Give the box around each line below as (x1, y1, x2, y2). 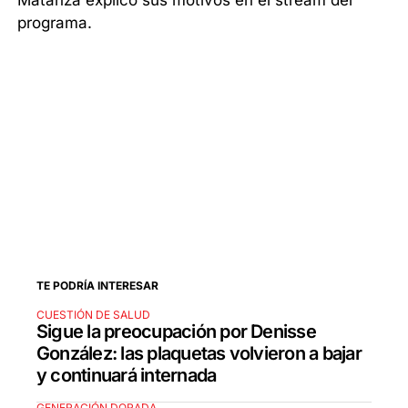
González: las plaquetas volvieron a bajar (36, 342, 362, 364)
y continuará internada (36, 363, 217, 386)
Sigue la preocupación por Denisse (36, 320, 316, 342)
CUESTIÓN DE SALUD (36, 307, 150, 321)
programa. (17, 13, 93, 32)
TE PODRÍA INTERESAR (36, 278, 158, 292)
